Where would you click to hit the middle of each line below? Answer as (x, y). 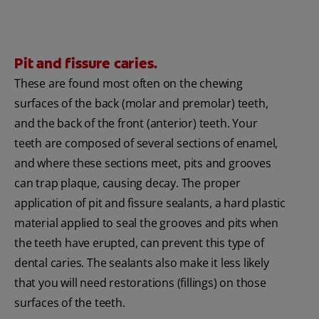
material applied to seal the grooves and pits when (146, 223)
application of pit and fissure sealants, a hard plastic (150, 203)
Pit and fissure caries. (86, 64)
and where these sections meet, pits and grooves (143, 163)
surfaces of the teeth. (70, 303)
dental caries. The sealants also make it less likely (142, 263)
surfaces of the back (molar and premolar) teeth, (141, 104)
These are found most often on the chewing (129, 84)
